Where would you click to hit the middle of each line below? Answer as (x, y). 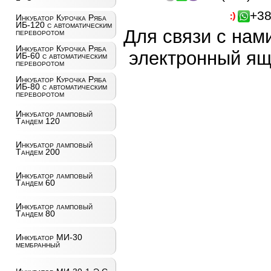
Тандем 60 (35, 183)
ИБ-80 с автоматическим (61, 87)
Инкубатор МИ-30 (49, 237)
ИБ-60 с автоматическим (61, 56)
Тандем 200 (38, 152)
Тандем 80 (35, 214)
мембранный (38, 244)
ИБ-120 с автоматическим (64, 25)
